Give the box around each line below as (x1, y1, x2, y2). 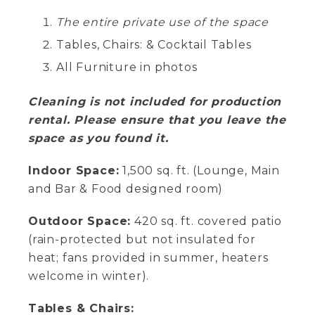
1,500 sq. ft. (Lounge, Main (119, 164, 280, 177)
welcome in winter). (28, 269, 150, 283)
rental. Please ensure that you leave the (28, 113, 286, 127)
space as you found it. (28, 131, 169, 145)
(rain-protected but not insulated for (28, 233, 256, 246)
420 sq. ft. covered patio (131, 214, 283, 228)
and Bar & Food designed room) (28, 182, 224, 195)
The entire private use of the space (56, 15, 269, 29)
